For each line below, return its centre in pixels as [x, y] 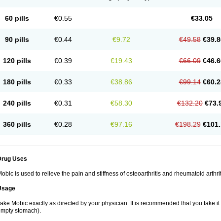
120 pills [17, 61]
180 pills [17, 82]
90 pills [17, 39]
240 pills [17, 103]
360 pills [17, 124]
